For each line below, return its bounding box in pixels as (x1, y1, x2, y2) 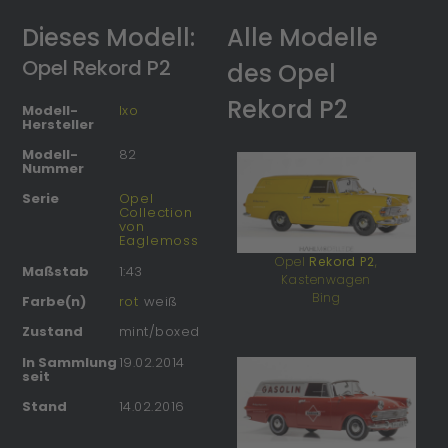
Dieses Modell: (22, 20, 196, 54)
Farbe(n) (22, 292, 87, 312)
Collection (118, 203, 193, 223)
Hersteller (22, 114, 95, 134)
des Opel (227, 56, 337, 90)
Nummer (22, 159, 85, 179)
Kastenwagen (281, 270, 372, 288)
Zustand (22, 322, 84, 342)
